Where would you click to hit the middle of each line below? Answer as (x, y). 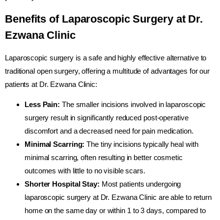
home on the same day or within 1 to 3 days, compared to (115, 211)
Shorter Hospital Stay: (62, 184)
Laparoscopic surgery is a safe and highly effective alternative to (106, 57)
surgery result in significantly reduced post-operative (107, 118)
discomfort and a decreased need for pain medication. (109, 131)
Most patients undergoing (140, 184)
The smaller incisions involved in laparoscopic (133, 105)
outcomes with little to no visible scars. (85, 171)
